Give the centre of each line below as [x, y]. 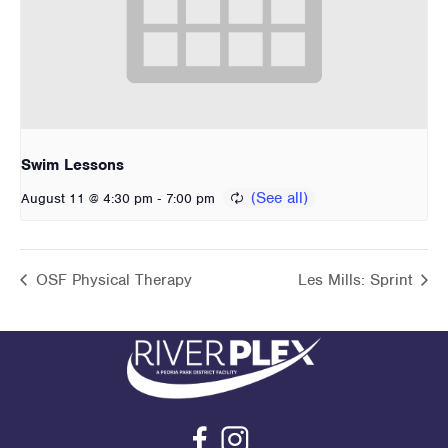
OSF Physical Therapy [111, 280]
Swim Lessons [72, 165]
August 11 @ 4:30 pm [87, 199]
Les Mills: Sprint [357, 280]
